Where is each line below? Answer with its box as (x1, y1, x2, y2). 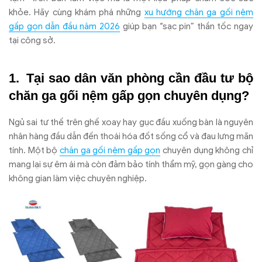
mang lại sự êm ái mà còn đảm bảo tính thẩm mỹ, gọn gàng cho (9, 158, 253, 170)
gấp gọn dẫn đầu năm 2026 (9, 21, 120, 32)
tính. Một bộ (9, 144, 60, 156)
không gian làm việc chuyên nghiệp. (9, 173, 147, 184)
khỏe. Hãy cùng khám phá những (9, 7, 144, 18)
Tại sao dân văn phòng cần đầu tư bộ (26, 71, 253, 86)
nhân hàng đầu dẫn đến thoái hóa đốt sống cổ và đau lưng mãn (9, 130, 253, 142)
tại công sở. (9, 35, 56, 46)
